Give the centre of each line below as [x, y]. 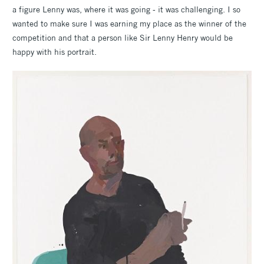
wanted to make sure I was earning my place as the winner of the [129, 23]
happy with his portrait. [55, 52]
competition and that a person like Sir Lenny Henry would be [123, 37]
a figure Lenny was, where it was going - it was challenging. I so [126, 9]
